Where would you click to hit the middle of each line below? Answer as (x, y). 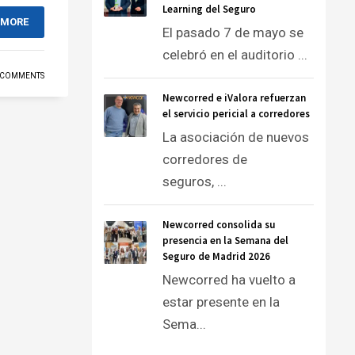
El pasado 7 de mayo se (233, 32)
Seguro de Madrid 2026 (216, 256)
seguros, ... (195, 181)
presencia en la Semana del (225, 240)
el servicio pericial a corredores (236, 114)
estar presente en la (221, 302)
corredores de (205, 159)
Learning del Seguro (209, 9)
